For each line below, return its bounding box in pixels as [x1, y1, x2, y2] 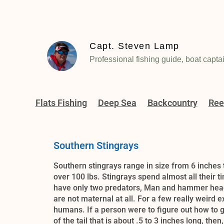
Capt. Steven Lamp [89, 40, 179, 51]
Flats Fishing [35, 97, 87, 108]
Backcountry [147, 97, 197, 108]
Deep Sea [97, 97, 136, 108]
